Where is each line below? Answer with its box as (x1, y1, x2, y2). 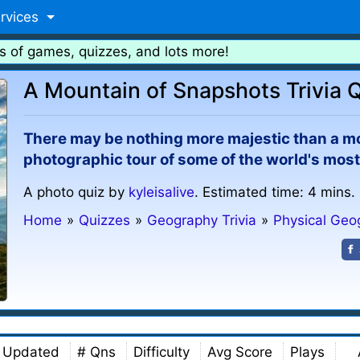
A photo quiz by (23, 184, 129, 200)
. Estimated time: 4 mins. (194, 184, 356, 200)
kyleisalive (129, 184, 195, 200)
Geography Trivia (147, 212, 257, 228)
